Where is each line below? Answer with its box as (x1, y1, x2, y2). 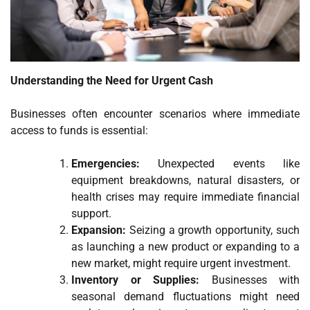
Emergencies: (71, 156, 140, 170)
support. (71, 206, 111, 220)
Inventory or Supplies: (71, 273, 199, 286)
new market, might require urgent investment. (71, 256, 291, 270)
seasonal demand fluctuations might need (71, 289, 300, 303)
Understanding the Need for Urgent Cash (10, 73, 213, 87)
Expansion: (71, 223, 126, 237)
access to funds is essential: (10, 123, 148, 137)
